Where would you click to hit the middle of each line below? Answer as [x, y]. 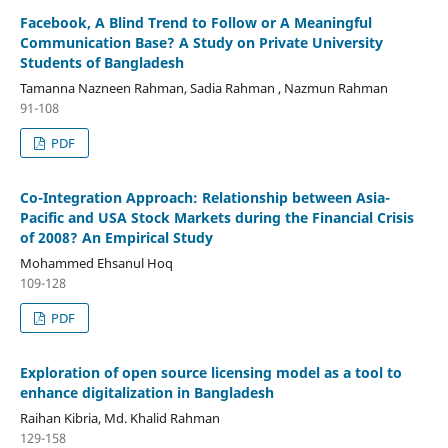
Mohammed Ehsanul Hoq [96, 262]
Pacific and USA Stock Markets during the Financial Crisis [216, 217]
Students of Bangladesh [101, 62]
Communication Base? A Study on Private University [201, 42]
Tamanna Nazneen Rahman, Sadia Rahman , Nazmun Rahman [203, 87]
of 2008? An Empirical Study [116, 237]
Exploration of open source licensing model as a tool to [210, 372]
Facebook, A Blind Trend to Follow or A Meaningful [195, 22]
